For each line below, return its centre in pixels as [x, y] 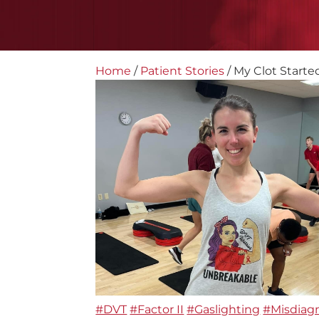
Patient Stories [183, 70]
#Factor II [157, 309]
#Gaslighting [224, 309]
